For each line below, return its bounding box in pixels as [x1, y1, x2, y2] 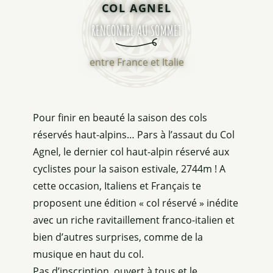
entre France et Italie [89, 55, 184, 69]
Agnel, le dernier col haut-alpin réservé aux [33, 144, 229, 158]
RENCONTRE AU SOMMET [91, 21, 182, 40]
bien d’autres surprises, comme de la [33, 230, 203, 244]
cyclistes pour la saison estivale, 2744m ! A [33, 161, 225, 175]
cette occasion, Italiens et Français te [33, 179, 201, 193]
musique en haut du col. [33, 247, 144, 261]
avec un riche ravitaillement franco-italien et [33, 213, 235, 227]
